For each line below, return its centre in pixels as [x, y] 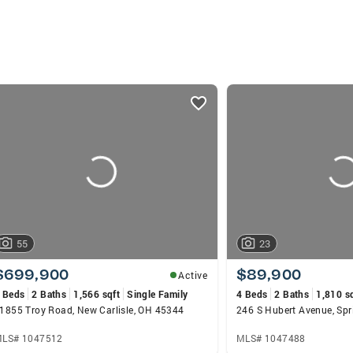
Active [193, 275]
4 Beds [252, 294]
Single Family [158, 294]
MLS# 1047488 [271, 338]
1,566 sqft [97, 294]
